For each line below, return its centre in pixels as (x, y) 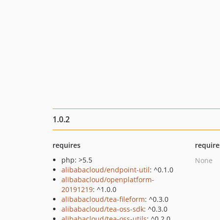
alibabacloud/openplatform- (108, 179)
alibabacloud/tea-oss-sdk (103, 209)
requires (67, 145)
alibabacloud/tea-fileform (103, 199)
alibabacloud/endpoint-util (106, 170)
